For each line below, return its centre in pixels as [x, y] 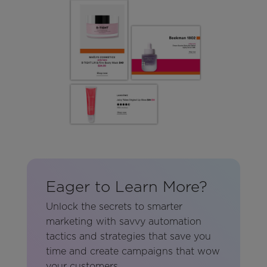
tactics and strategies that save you [128, 237]
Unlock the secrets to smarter [114, 207]
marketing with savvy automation [123, 222]
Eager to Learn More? [126, 186]
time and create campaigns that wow [133, 252]
